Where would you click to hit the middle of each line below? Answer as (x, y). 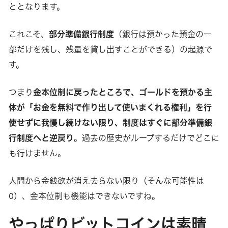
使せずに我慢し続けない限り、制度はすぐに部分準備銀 (110, 122)
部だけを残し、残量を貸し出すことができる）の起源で (110, 49)
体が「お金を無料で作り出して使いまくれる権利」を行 (110, 107)
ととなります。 (36, 6)
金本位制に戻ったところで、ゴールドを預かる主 (122, 92)
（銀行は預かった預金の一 (163, 34)
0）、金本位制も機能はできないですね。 (84, 196)
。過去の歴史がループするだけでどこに (146, 138)
